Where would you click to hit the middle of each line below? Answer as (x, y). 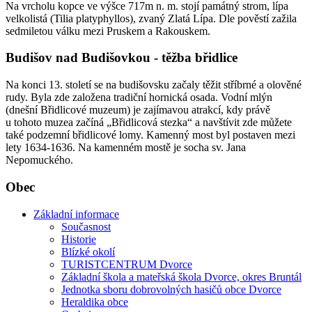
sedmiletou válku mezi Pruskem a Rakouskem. (108, 31)
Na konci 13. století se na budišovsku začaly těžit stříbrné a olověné (154, 85)
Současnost (86, 226)
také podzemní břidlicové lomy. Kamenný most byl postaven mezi (150, 135)
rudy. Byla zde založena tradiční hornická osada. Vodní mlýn (139, 97)
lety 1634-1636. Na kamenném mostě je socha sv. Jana (126, 148)
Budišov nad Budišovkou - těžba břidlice (122, 58)
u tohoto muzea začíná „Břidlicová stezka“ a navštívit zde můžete (149, 123)
